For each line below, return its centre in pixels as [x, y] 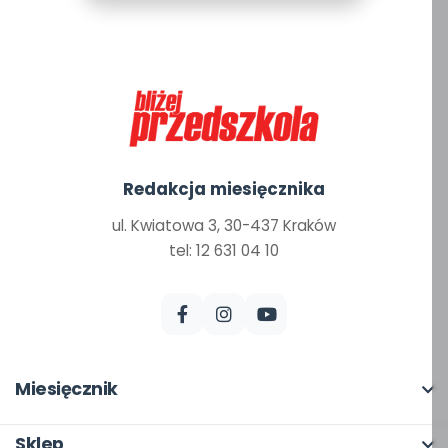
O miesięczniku [78, 425]
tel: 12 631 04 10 [224, 250]
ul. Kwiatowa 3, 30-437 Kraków [224, 225]
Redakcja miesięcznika [224, 189]
